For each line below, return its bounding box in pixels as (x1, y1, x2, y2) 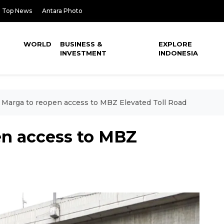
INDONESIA (158, 49, 198, 57)
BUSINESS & (60, 40, 102, 48)
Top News (2, 7, 32, 14)
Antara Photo (42, 7, 82, 14)
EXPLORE (158, 40, 192, 48)
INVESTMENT (60, 49, 107, 57)
